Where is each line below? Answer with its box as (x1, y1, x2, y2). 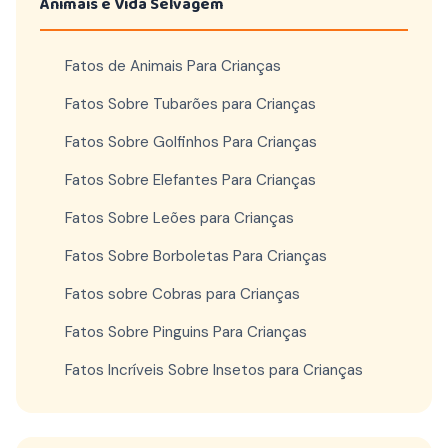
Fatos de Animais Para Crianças (65, 56, 281, 76)
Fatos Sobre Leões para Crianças (65, 208, 294, 228)
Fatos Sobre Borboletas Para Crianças (65, 246, 327, 266)
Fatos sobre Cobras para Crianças (65, 284, 300, 304)
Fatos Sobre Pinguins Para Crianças (65, 322, 307, 342)
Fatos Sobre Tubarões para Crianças (65, 94, 316, 114)
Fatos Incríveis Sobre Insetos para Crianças (65, 360, 363, 380)
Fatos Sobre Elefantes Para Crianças (65, 170, 316, 190)
